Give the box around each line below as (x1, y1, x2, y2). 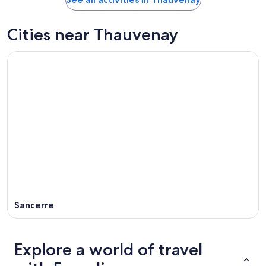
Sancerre (14, 199, 54, 211)
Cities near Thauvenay (7, 24, 178, 45)
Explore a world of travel (14, 239, 202, 259)
